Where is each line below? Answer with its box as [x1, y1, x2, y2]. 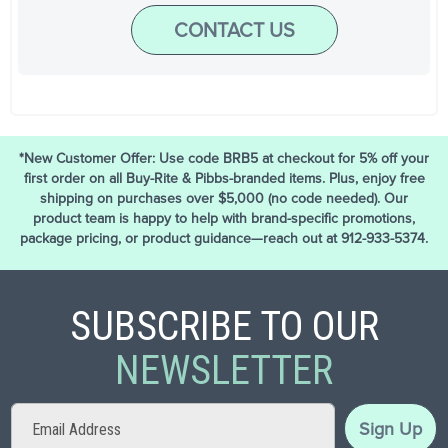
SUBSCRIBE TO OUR [69, 303, 379, 350]
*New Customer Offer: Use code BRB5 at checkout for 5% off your [19, 148, 429, 168]
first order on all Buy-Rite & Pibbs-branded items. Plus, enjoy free [23, 168, 425, 188]
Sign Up [358, 416, 422, 441]
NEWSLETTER [115, 347, 333, 394]
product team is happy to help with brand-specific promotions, [33, 208, 415, 228]
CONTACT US [173, 14, 295, 44]
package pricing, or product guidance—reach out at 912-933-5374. [20, 228, 428, 248]
